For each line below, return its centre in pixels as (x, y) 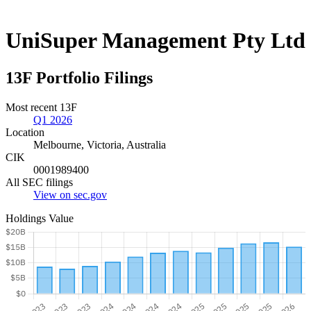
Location (25, 132)
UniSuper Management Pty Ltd (155, 41)
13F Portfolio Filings (79, 77)
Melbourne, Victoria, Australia (100, 144)
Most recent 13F (41, 107)
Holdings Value (40, 218)
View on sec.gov (70, 194)
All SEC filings (39, 182)
